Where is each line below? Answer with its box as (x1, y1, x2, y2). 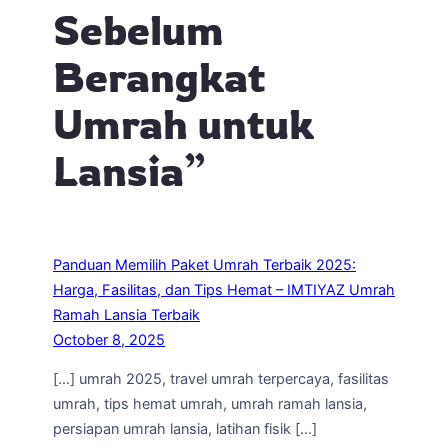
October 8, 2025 (53, 330, 165, 349)
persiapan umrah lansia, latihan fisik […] (53, 420, 317, 439)
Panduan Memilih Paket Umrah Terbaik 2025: (53, 255, 356, 274)
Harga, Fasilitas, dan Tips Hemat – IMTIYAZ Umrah (53, 280, 395, 299)
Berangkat (53, 51, 266, 103)
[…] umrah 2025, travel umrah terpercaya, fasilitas (53, 370, 389, 389)
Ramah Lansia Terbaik (53, 305, 200, 324)
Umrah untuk (53, 98, 314, 150)
